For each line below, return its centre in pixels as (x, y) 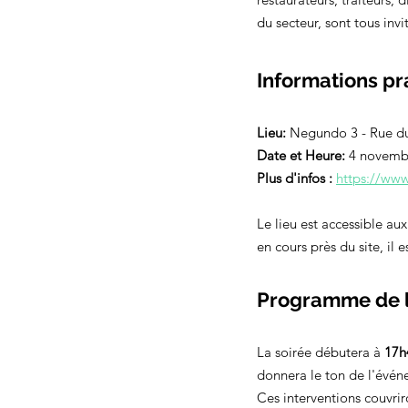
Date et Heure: (301, 156)
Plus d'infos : (296, 178)
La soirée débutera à (319, 352)
